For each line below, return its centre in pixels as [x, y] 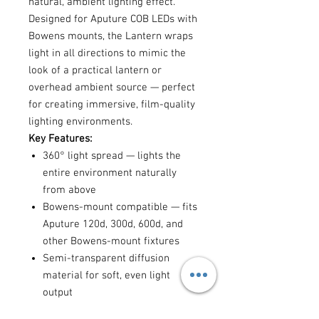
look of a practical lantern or [95, 70]
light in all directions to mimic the [107, 53]
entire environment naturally [110, 173]
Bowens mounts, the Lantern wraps [111, 36]
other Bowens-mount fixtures [111, 241]
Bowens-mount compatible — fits [120, 207]
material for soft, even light [106, 276]
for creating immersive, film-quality [112, 105]
